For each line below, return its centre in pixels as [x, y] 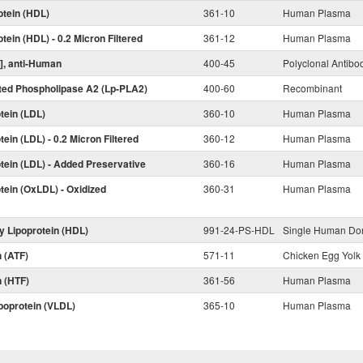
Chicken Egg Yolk [322, 255]
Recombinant [313, 88]
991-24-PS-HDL [239, 230]
